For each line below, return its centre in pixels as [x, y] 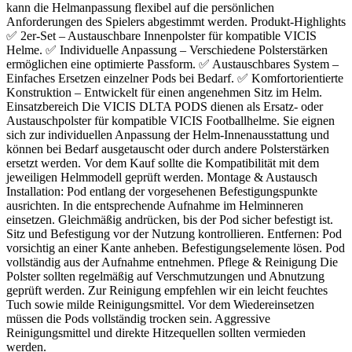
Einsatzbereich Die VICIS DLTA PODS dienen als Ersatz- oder [165, 106]
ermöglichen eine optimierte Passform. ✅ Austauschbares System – [172, 64]
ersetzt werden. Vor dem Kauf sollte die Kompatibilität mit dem [163, 163]
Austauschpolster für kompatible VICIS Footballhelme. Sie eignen [170, 120]
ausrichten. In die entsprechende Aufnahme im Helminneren [155, 205]
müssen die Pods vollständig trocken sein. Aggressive [138, 318]
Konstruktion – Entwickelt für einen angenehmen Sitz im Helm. [164, 92]
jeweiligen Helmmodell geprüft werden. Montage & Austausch [162, 177]
